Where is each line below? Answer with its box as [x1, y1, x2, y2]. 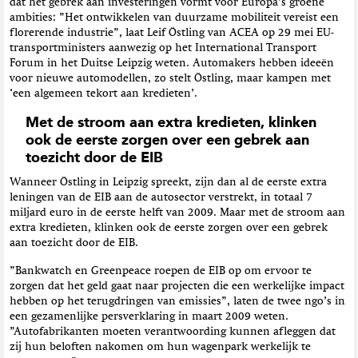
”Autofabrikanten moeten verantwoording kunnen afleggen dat [10, 325, 336, 337]
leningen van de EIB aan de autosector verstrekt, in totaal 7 [10, 191, 312, 203]
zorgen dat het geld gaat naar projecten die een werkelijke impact [10, 280, 344, 292]
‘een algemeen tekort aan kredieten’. [10, 87, 197, 99]
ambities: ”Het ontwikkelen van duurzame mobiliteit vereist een [10, 11, 339, 23]
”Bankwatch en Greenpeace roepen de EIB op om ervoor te [10, 265, 312, 276]
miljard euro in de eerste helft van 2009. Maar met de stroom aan [10, 206, 345, 218]
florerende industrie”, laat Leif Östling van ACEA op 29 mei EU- [10, 26, 334, 38]
